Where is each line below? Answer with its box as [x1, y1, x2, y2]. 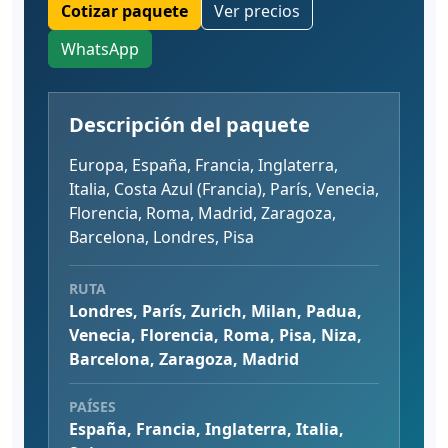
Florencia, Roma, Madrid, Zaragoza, [69, 201, 336, 224]
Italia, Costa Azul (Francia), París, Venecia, [69, 177, 379, 200]
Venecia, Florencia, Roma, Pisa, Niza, [69, 323, 362, 346]
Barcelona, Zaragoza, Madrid [69, 347, 299, 370]
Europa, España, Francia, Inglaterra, [69, 153, 338, 176]
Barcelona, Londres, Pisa [69, 225, 254, 248]
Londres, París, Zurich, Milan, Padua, [69, 299, 362, 322]
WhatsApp [61, 37, 139, 60]
